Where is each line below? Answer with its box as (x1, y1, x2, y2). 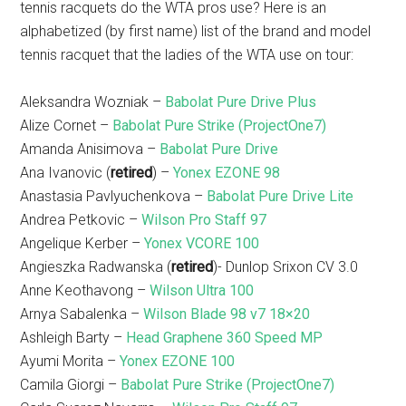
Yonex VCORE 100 (144, 235, 260, 252)
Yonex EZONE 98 (173, 164, 281, 181)
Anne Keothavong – (20, 282, 150, 299)
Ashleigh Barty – (20, 329, 127, 346)
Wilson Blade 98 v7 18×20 (143, 305, 311, 323)
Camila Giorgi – (20, 376, 121, 393)
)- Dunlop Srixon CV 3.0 (213, 258, 359, 275)
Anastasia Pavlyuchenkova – (20, 188, 208, 205)
